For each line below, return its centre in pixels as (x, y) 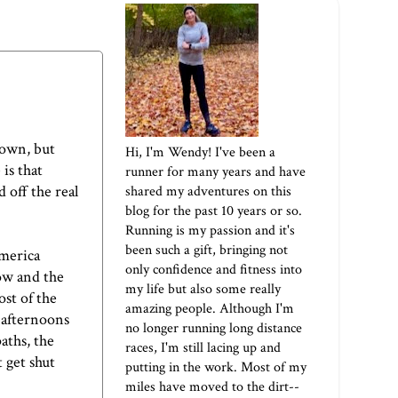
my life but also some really (203, 290)
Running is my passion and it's (210, 231)
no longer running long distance (214, 329)
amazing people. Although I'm (210, 309)
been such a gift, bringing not (207, 251)
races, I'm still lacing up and (203, 348)
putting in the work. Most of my (216, 368)
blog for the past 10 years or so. (214, 211)
